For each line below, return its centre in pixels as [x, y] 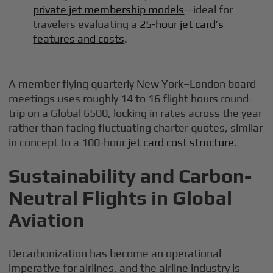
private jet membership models [109, 10]
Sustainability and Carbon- [130, 176]
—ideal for [209, 10]
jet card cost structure [180, 143]
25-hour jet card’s [182, 24]
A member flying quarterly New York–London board [133, 84]
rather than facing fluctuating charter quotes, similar [136, 128]
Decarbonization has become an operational [115, 253]
